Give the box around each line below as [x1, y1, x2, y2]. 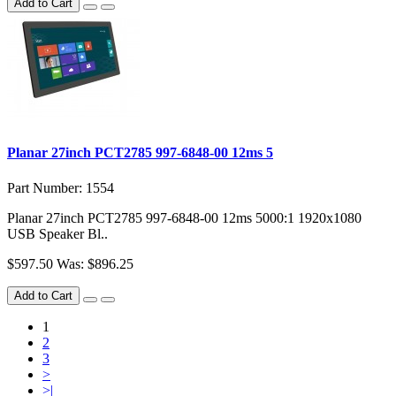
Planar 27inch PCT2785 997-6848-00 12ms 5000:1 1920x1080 [7, 209, 362, 225]
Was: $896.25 [57, 255, 133, 271]
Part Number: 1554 [7, 179, 114, 195]
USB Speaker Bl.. [7, 225, 108, 241]
